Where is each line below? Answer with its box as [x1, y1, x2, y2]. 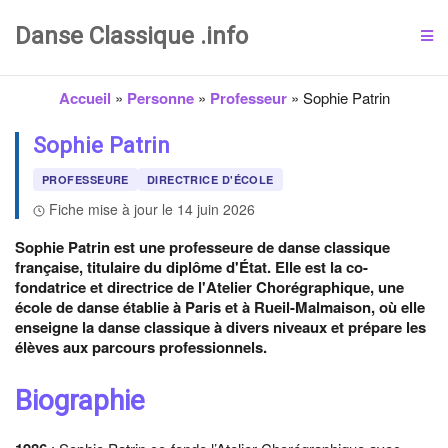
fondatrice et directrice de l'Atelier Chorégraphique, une [15, 276, 404, 298]
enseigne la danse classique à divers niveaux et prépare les [15, 316, 426, 338]
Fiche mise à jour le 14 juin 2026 [49, 199, 255, 219]
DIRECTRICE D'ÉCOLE [146, 172, 274, 187]
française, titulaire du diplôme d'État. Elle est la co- [15, 256, 368, 278]
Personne [126, 87, 194, 109]
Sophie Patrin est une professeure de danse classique [15, 236, 390, 258]
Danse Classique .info [15, 22, 248, 50]
